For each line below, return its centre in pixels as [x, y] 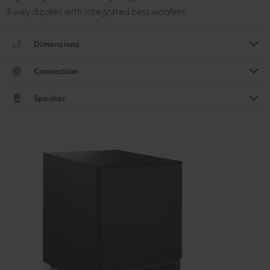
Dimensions [57, 44]
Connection [56, 71]
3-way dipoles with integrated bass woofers [96, 12]
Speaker [50, 98]
